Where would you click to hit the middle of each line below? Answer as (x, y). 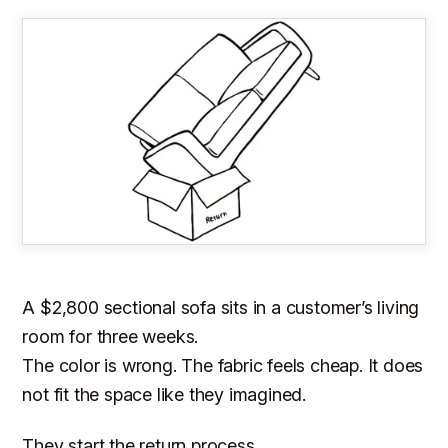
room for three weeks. (110, 337)
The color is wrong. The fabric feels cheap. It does (223, 366)
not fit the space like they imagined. (164, 395)
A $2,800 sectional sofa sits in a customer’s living (221, 308)
